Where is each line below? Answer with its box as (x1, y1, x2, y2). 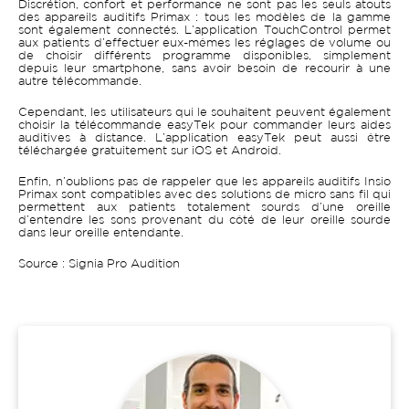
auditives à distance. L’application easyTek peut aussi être (18, 133, 391, 144)
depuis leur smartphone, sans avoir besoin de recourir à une (18, 64, 391, 75)
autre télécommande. (18, 77, 142, 88)
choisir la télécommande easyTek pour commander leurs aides (18, 121, 391, 131)
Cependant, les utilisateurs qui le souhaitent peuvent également (18, 108, 391, 119)
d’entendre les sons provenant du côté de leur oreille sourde (18, 215, 391, 226)
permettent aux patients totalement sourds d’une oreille (18, 203, 391, 214)
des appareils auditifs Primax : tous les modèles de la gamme (18, 13, 391, 24)
